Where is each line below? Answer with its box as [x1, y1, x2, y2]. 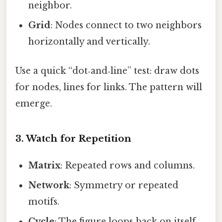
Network [28, 179, 70, 191]
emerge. [15, 98, 52, 109]
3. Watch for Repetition [15, 132, 131, 144]
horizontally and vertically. [28, 36, 151, 47]
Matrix [28, 160, 61, 171]
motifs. [28, 196, 60, 207]
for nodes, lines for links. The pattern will [15, 81, 202, 93]
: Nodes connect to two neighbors [51, 19, 202, 31]
